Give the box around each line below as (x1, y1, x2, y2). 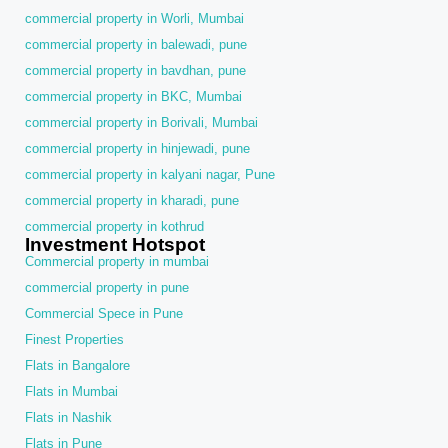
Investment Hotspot (25, 234, 205, 255)
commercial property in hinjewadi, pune (25, 141, 250, 156)
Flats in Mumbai (25, 384, 118, 399)
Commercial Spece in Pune (25, 306, 183, 321)
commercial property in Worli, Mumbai (25, 11, 244, 26)
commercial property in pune (25, 280, 189, 295)
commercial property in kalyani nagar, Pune (25, 167, 275, 182)
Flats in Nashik (25, 410, 112, 425)
